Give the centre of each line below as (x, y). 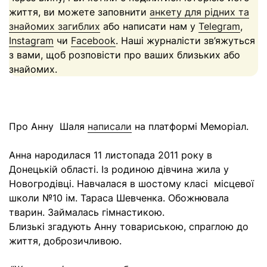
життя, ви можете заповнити (79, 12)
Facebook (93, 41)
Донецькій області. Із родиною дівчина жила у (119, 169)
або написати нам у (149, 26)
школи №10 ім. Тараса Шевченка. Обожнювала (119, 198)
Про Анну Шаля (48, 126)
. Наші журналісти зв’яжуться (185, 41)
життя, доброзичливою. (65, 241)
